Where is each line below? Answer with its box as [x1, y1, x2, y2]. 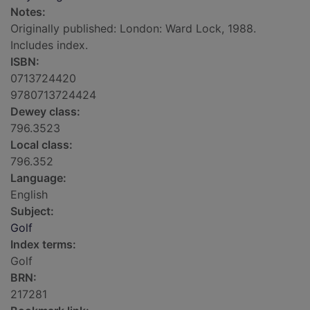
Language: [10, 171, 66, 185]
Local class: [10, 138, 73, 152]
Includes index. [10, 38, 88, 53]
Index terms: [10, 237, 76, 252]
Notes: [10, 5, 46, 19]
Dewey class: [10, 104, 80, 119]
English [10, 188, 48, 202]
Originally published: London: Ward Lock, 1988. [10, 21, 256, 36]
